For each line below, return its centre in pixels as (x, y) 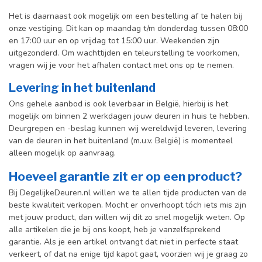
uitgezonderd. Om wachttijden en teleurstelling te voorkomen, (124, 53)
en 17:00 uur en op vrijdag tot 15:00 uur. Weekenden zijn (114, 41)
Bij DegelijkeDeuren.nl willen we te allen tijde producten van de (128, 192)
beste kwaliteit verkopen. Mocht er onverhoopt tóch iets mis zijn (127, 205)
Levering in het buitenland (82, 88)
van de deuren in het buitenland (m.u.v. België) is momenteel (121, 141)
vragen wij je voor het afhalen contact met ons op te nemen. (121, 65)
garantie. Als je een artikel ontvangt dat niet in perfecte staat (123, 242)
